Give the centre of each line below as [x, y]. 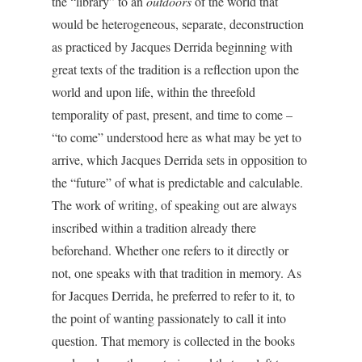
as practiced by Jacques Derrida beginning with [172, 46]
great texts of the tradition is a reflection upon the [175, 69]
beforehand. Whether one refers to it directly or [170, 250]
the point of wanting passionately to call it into [169, 318]
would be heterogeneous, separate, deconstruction [178, 24]
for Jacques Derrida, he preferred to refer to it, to [173, 295]
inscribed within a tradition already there [154, 227]
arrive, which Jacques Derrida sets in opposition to [179, 160]
